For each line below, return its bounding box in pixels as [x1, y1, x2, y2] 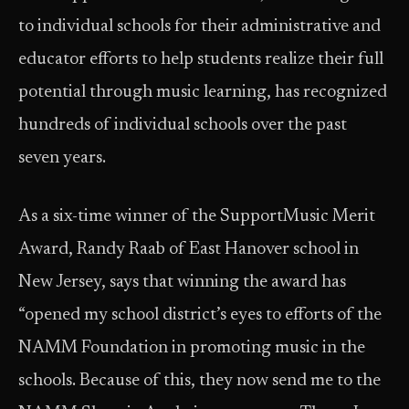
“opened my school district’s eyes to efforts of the [18, 307, 382, 324]
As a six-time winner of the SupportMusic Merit [18, 208, 375, 225]
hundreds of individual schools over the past [18, 117, 347, 134]
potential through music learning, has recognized [18, 84, 387, 101]
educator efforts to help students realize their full [18, 51, 383, 68]
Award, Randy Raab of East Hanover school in [18, 241, 359, 258]
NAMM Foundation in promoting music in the [18, 340, 365, 357]
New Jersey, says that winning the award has [18, 274, 346, 291]
